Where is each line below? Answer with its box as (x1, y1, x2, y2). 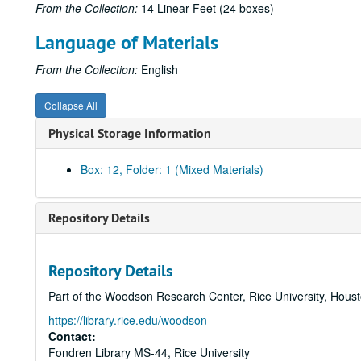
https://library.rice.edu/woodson (48, 312, 207, 328)
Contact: (48, 328, 96, 344)
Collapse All (44, 98, 98, 112)
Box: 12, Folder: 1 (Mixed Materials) (81, 161, 263, 177)
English (138, 61, 178, 77)
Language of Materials (35, 30, 218, 55)
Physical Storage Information (48, 125, 211, 142)
